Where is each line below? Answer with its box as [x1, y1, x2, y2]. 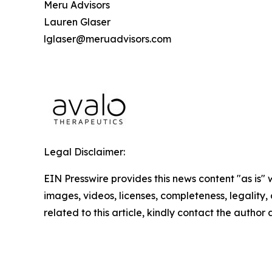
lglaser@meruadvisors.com [44, 33, 171, 45]
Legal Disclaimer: [44, 146, 125, 158]
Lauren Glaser [44, 16, 110, 28]
